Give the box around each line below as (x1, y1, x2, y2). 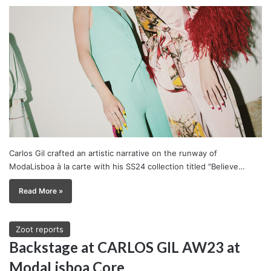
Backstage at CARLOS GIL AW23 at (9, 238, 240, 256)
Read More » (18, 186, 63, 195)
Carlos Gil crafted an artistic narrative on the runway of (9, 148, 217, 158)
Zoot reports (16, 224, 64, 234)
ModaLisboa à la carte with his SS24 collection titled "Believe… (9, 161, 245, 171)
